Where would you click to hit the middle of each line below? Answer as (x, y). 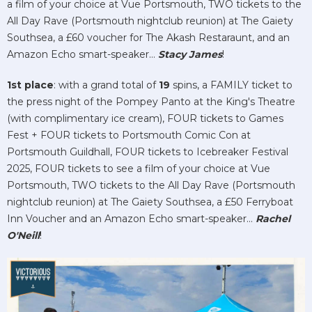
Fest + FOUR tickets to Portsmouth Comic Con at (129, 135)
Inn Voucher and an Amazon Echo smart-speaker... (131, 219)
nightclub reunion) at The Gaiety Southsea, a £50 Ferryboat (150, 202)
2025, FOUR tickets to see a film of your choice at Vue (139, 169)
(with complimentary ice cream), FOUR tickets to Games (145, 119)
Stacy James (190, 55)
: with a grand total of (106, 85)
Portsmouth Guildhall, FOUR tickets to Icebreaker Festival (148, 152)
